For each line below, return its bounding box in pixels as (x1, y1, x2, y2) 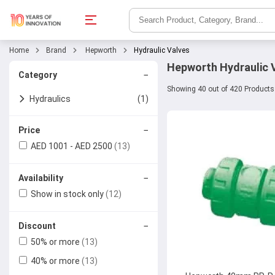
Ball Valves (41, 147, 83, 157)
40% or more (31, 256, 82, 266)
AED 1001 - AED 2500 (31, 141, 114, 151)
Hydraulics (29, 94, 71, 104)
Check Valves (41, 174, 93, 184)
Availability (18, 173, 63, 183)
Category (18, 70, 57, 80)
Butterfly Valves (41, 201, 104, 211)
